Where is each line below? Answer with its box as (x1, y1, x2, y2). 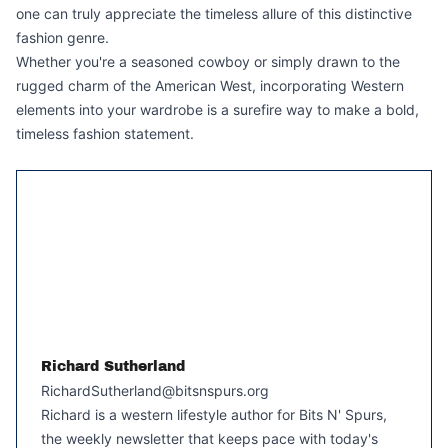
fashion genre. (16, 29, 109, 46)
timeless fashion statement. (16, 125, 194, 142)
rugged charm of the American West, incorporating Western (16, 77, 404, 94)
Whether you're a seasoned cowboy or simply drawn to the (16, 53, 400, 70)
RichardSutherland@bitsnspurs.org (41, 382, 269, 399)
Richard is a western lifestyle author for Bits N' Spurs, (41, 406, 387, 423)
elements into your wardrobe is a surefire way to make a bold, (16, 101, 419, 118)
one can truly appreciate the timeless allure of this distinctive (16, 5, 412, 22)
